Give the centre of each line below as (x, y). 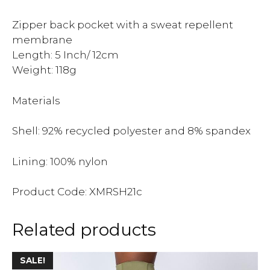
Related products (84, 230)
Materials (36, 100)
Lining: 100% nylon (60, 161)
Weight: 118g (44, 70)
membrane (42, 40)
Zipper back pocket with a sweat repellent (123, 25)
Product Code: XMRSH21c (77, 192)
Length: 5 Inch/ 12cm (65, 55)
